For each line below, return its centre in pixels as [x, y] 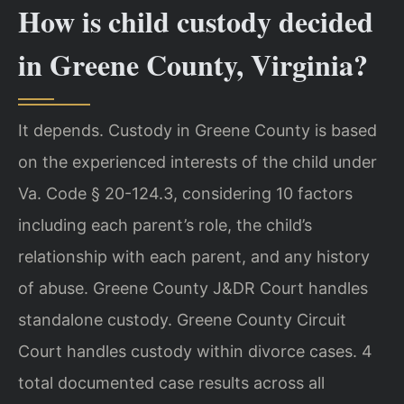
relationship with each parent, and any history [194, 256]
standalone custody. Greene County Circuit [182, 319]
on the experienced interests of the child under [197, 161]
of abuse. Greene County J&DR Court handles [193, 288]
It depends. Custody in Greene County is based [197, 130]
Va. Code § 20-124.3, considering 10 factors [185, 193]
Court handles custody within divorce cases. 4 [195, 351]
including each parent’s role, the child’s [165, 225]
